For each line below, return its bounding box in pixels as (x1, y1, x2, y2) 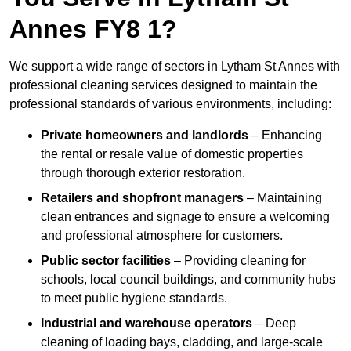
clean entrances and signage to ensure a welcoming (41, 210, 330, 224)
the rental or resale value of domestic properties (41, 147, 303, 161)
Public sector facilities (41, 254, 171, 268)
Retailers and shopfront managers (41, 191, 244, 205)
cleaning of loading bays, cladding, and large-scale (41, 335, 323, 349)
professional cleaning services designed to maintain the (9, 78, 317, 92)
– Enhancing (248, 128, 322, 143)
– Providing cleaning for (171, 254, 306, 268)
